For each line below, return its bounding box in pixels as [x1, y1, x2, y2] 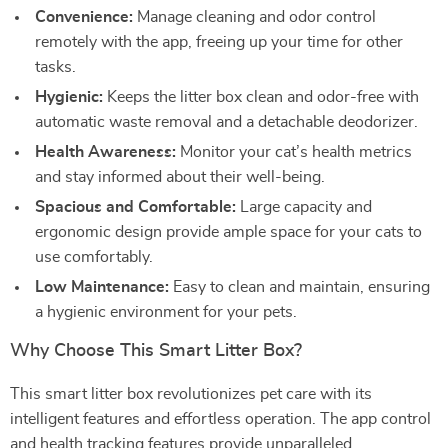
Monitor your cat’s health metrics [176, 144, 412, 160]
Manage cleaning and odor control [133, 9, 376, 25]
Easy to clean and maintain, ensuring [169, 279, 430, 295]
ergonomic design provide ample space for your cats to [35, 224, 422, 240]
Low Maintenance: [35, 279, 169, 295]
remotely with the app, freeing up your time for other [35, 34, 403, 50]
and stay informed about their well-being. [35, 169, 325, 185]
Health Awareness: [35, 144, 176, 160]
